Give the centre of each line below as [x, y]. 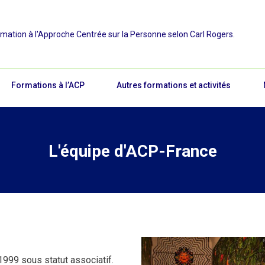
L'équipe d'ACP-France [132, 151]
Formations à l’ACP [48, 85]
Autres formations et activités [174, 85]
